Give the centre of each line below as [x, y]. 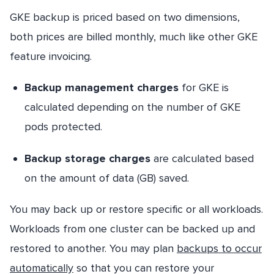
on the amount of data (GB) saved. [107, 178]
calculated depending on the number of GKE [132, 107]
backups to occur [219, 248]
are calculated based [202, 158]
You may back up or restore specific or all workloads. [136, 209]
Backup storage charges [87, 158]
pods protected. [63, 127]
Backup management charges [103, 88]
